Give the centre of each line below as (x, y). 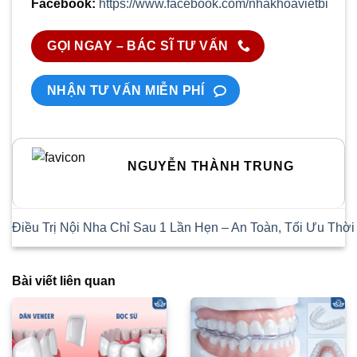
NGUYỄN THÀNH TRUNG (211, 166)
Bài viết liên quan (64, 281)
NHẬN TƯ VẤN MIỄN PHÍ (126, 91)
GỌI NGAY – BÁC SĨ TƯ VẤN (138, 46)
